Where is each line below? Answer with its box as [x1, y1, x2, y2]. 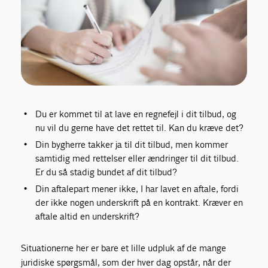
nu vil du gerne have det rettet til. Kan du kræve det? [35, 121, 244, 133]
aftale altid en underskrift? [35, 210, 140, 222]
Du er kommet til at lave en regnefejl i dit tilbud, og [35, 108, 237, 120]
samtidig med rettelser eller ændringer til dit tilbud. [35, 152, 239, 164]
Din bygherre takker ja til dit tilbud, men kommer [35, 138, 229, 150]
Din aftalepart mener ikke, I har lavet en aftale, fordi [35, 182, 239, 194]
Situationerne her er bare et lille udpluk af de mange [21, 242, 227, 254]
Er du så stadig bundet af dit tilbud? [35, 166, 178, 178]
